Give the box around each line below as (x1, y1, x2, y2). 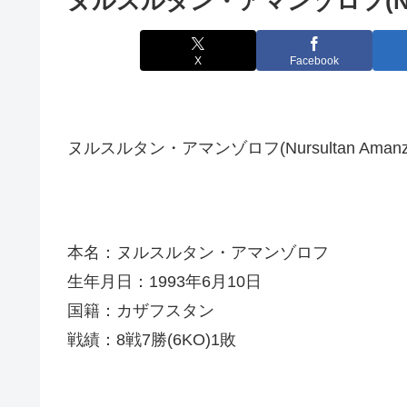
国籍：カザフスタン (67, 301, 214, 320)
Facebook (290, 54, 339, 67)
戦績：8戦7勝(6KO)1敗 (67, 330, 236, 349)
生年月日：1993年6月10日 (67, 272, 262, 291)
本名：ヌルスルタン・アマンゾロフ (67, 243, 329, 262)
